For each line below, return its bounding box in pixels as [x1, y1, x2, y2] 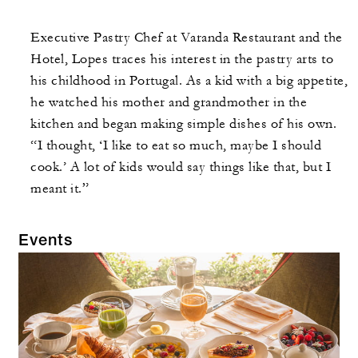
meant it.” [30, 181, 89, 197]
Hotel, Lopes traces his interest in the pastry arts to [30, 51, 333, 68]
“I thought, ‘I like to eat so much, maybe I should [30, 137, 321, 154]
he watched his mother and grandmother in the [30, 94, 307, 111]
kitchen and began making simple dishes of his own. [30, 116, 336, 133]
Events [18, 234, 73, 251]
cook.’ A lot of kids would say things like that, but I [30, 159, 331, 176]
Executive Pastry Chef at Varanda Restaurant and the [30, 30, 343, 46]
